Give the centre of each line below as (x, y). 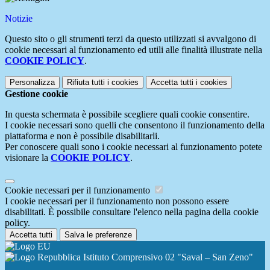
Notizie (19, 19)
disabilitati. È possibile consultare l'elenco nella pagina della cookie (132, 212)
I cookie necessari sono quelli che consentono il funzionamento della (135, 125)
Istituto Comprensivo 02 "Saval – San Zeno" (167, 257)
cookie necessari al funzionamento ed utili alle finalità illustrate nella (133, 50)
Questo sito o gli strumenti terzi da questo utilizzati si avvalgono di (130, 39)
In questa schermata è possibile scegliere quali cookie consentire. (127, 115)
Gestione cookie (36, 94)
